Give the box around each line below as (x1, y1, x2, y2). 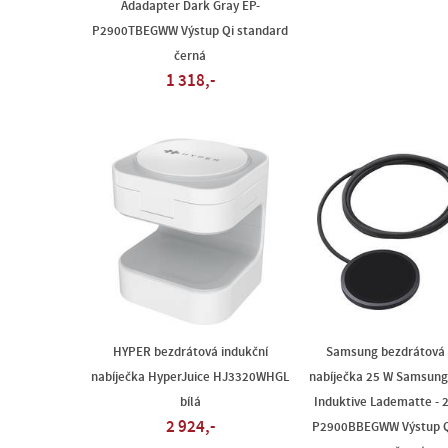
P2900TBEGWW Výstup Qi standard (92, 24, 288, 38)
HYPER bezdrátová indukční (112, 345, 268, 359)
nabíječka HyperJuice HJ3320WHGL (91, 370, 289, 384)
